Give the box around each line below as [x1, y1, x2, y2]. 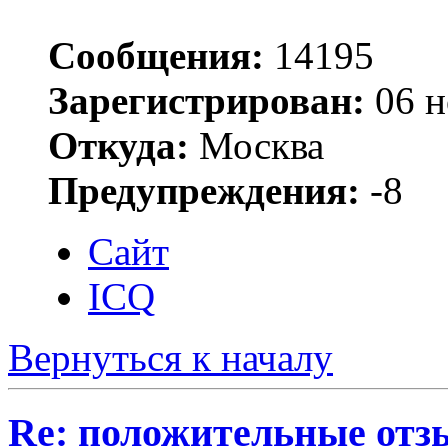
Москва [189, 124, 324, 168]
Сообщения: [48, 34, 264, 78]
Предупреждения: [48, 169, 360, 213]
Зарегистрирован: [48, 79, 365, 123]
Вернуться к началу [8, 336, 333, 380]
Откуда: [48, 124, 189, 168]
